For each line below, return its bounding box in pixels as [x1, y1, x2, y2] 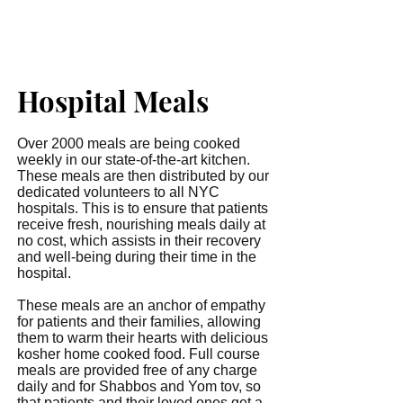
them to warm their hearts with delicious [17, 330, 268, 345]
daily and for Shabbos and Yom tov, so [17, 379, 261, 394]
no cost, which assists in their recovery [17, 233, 261, 248]
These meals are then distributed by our [17, 168, 269, 184]
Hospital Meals [17, 82, 209, 120]
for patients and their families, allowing [17, 314, 261, 329]
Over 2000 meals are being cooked [17, 136, 240, 151]
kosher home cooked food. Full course [17, 346, 260, 362]
